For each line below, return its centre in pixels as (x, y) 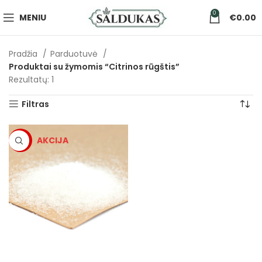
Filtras (36, 104)
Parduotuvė (75, 54)
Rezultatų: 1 (31, 80)
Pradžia (24, 54)
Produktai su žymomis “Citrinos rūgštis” (94, 67)
